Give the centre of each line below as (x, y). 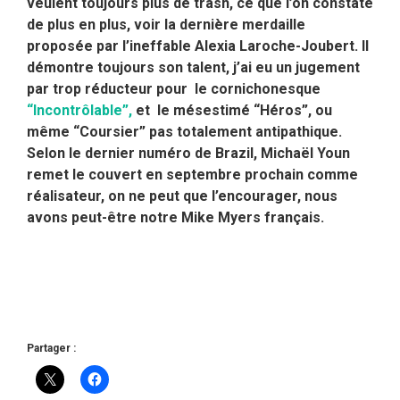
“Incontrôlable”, (81, 111)
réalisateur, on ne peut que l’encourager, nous (182, 196)
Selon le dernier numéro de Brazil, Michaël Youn (188, 154)
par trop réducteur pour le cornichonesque (174, 89)
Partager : (51, 349)
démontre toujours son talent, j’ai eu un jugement (193, 68)
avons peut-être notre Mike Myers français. (175, 218)
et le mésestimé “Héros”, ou (234, 111)
